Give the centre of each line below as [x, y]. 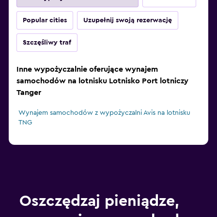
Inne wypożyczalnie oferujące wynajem [87, 70]
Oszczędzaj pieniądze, [99, 201]
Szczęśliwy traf [47, 43]
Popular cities [45, 21]
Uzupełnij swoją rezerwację [128, 21]
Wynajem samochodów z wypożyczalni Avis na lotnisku [104, 113]
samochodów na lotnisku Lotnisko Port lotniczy [102, 81]
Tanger [29, 93]
